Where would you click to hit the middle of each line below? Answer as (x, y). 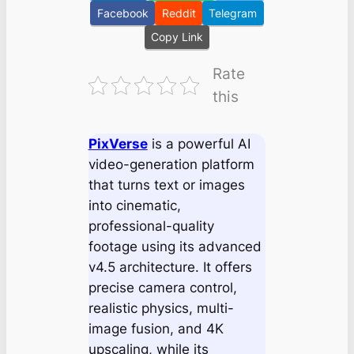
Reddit (179, 13)
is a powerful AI (199, 144)
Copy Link (177, 37)
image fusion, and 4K (156, 329)
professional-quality (151, 226)
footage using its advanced (175, 247)
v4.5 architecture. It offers (170, 267)
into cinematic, (134, 206)
